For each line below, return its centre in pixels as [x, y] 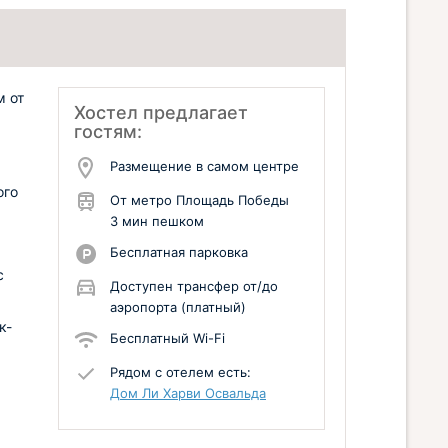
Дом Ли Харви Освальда [188, 393]
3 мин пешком [157, 221]
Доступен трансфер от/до [194, 286]
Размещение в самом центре [204, 166]
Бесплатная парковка [179, 252]
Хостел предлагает [161, 112]
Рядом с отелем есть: [180, 372]
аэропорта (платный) [178, 307]
